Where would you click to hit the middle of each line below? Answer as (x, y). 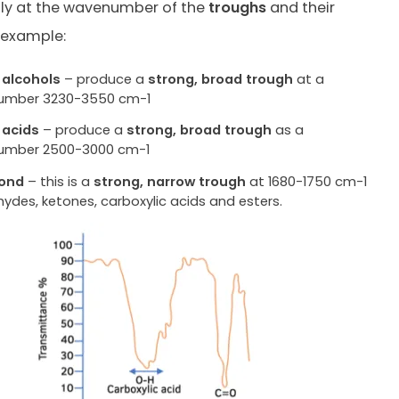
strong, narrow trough (170, 181)
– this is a (59, 181)
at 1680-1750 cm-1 (307, 181)
